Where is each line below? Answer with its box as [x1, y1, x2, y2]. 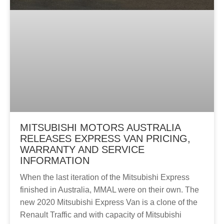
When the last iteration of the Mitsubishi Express [20, 173, 189, 182]
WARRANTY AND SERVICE [20, 144, 144, 155]
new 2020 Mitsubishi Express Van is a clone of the [20, 198, 197, 207]
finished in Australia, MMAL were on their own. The [20, 185, 199, 194]
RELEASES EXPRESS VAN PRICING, [20, 133, 190, 144]
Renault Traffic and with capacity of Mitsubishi [20, 210, 181, 219]
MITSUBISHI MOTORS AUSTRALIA [20, 122, 180, 133]
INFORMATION [20, 155, 89, 166]
